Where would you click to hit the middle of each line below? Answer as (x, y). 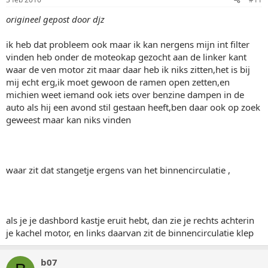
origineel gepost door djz (55, 19)
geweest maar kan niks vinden (68, 119)
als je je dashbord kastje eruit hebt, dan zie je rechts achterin (130, 220)
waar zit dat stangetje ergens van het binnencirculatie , (118, 170)
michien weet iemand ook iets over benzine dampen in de (125, 94)
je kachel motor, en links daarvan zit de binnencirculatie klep (130, 232)
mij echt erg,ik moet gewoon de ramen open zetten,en (118, 82)
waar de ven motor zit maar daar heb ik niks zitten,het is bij (128, 69)
